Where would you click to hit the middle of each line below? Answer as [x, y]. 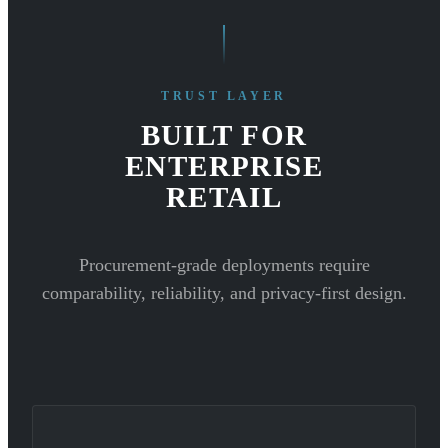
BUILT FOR [224, 135]
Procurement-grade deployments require [224, 264]
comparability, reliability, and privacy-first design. [224, 292]
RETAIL [224, 197]
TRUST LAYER [224, 96]
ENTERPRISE [224, 166]
